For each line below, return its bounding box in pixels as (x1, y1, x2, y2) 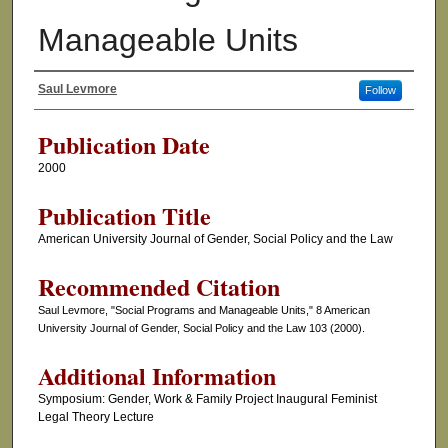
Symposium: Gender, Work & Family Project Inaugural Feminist (37, 392, 377, 407)
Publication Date (37, 127, 210, 163)
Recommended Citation (37, 269, 280, 305)
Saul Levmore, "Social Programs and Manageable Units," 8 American (37, 304, 370, 317)
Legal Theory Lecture (37, 410, 154, 425)
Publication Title (37, 198, 211, 234)
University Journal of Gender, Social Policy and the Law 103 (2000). (37, 322, 365, 335)
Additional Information (37, 358, 276, 394)
